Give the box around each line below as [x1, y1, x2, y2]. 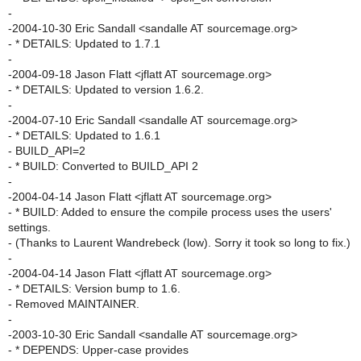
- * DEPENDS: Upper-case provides [8, 343, 189, 356]
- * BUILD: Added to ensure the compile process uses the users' [8, 205, 332, 218]
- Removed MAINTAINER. [8, 297, 139, 310]
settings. [8, 221, 51, 234]
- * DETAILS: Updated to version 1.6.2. [8, 83, 204, 96]
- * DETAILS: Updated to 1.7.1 [8, 37, 160, 50]
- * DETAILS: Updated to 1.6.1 [8, 129, 160, 142]
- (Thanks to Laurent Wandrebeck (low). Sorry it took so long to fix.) [8, 236, 351, 249]
